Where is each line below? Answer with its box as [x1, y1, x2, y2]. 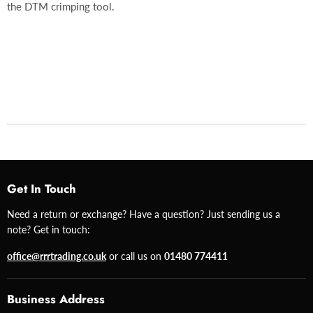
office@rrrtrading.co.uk [7, 250, 106, 263]
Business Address [7, 291, 105, 308]
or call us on [106, 250, 164, 263]
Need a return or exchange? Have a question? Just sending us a [7, 208, 280, 221]
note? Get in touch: [7, 224, 90, 236]
